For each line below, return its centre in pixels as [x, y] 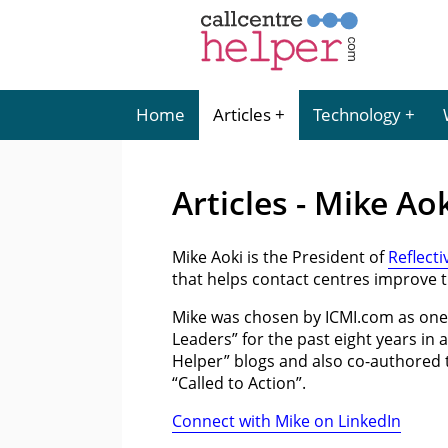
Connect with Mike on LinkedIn [286, 420]
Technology [357, 114]
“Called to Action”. [239, 382]
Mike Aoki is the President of [280, 256]
